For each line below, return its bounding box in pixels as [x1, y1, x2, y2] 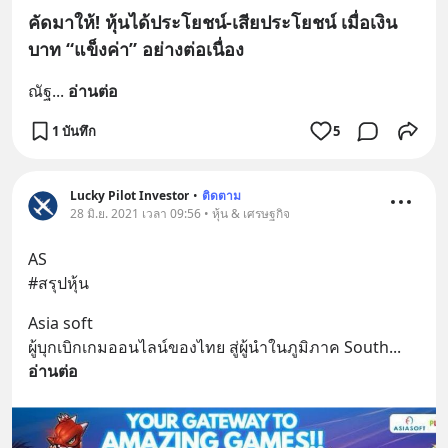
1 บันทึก [52, 121, 96, 140]
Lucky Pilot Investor [70, 187, 189, 205]
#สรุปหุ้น [28, 272, 89, 295]
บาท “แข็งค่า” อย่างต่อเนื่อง [28, 37, 244, 62]
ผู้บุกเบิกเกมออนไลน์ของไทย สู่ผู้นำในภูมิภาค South [28, 336, 389, 359]
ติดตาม [202, 187, 241, 205]
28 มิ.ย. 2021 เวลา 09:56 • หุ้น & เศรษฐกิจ [70, 205, 290, 223]
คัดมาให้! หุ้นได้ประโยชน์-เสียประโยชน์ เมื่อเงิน [28, 10, 397, 35]
